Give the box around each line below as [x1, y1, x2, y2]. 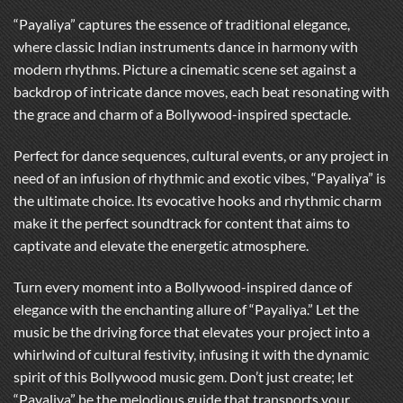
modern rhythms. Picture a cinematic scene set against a [13, 60, 356, 77]
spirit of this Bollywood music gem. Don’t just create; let [13, 367, 354, 385]
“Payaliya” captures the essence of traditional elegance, [13, 15, 350, 32]
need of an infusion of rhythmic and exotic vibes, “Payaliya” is [13, 168, 386, 186]
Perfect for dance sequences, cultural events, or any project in [13, 146, 389, 164]
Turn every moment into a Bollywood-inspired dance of [13, 277, 352, 295]
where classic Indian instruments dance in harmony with [13, 38, 358, 55]
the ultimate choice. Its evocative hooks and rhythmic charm [13, 191, 381, 209]
